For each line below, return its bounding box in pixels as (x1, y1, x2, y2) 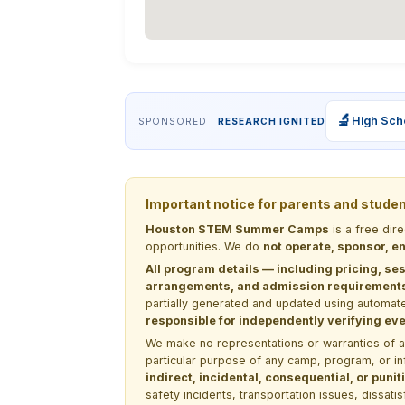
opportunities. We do (146, 239, 263, 253)
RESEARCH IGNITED (218, 115, 325, 127)
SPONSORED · (138, 115, 218, 127)
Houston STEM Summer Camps (146, 221, 329, 236)
